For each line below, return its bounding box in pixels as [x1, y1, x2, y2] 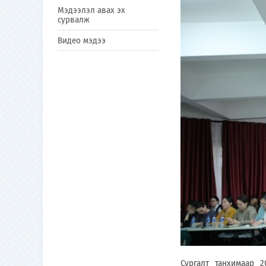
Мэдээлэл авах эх [58, 5, 125, 15]
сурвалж [58, 14, 90, 25]
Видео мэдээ [58, 35, 106, 46]
